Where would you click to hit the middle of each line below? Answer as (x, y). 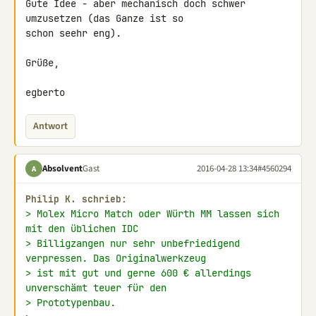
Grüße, (42, 63)
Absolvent (62, 168)
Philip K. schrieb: (76, 199)
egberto (45, 92)
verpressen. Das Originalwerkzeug (116, 258)
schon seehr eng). (73, 33)
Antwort (50, 126)
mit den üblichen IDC (82, 229)
